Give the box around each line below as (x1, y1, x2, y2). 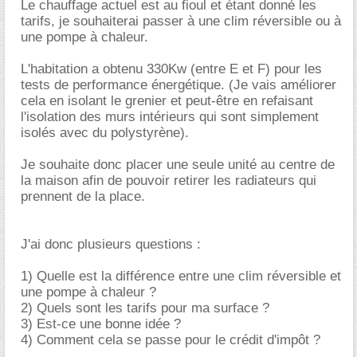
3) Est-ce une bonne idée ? (21, 316, 181, 331)
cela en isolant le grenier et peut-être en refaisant (21, 93, 313, 108)
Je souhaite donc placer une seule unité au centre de (21, 157, 335, 172)
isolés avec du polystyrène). (21, 125, 189, 140)
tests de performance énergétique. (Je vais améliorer (21, 77, 336, 92)
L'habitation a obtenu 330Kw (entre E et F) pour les (21, 61, 322, 76)
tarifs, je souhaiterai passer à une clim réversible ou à (21, 14, 341, 29)
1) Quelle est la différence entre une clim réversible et (21, 269, 341, 284)
